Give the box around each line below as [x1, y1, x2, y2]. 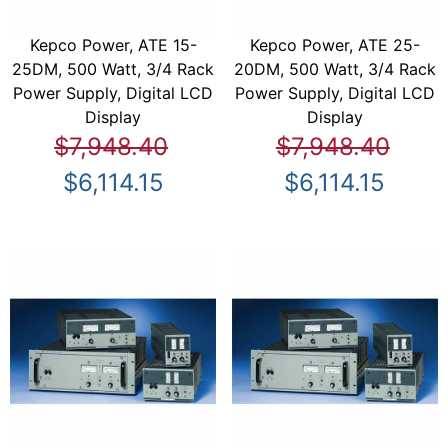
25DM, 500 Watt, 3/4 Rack [12, 58, 215, 79]
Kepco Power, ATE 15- [29, 34, 197, 55]
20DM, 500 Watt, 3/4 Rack [233, 58, 436, 79]
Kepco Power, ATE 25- [249, 34, 420, 55]
